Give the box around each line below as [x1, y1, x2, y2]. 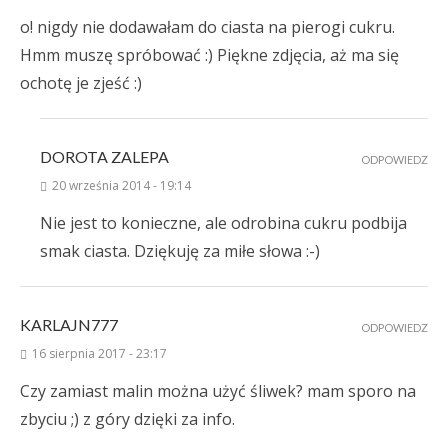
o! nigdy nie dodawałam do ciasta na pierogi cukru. [20, 16, 395, 39]
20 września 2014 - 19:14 [52, 177, 191, 195]
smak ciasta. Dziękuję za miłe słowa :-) [40, 240, 320, 263]
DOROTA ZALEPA [40, 147, 169, 167]
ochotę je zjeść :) [20, 72, 142, 95]
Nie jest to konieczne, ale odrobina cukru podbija [40, 212, 407, 235]
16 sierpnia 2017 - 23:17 [32, 345, 167, 363]
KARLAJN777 [20, 315, 118, 335]
